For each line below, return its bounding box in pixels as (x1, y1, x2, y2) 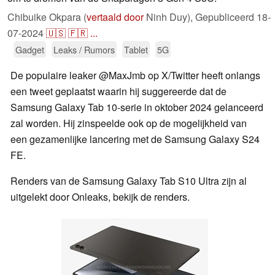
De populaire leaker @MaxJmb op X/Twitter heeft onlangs (10, 68, 260, 83)
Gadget (15, 43, 44, 56)
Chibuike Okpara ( (7, 10, 87, 25)
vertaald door (87, 10, 144, 25)
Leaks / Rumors (53, 43, 115, 56)
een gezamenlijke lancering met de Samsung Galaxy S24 (10, 132, 260, 147)
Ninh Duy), (144, 10, 195, 25)
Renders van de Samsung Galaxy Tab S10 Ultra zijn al (10, 174, 247, 188)
